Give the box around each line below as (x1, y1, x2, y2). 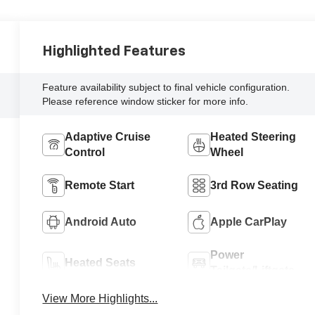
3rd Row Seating (210, 179, 298, 192)
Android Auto (65, 216, 137, 229)
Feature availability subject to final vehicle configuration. (42, 82, 290, 94)
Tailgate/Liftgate (210, 264, 295, 277)
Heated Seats (65, 257, 136, 269)
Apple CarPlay (210, 216, 287, 229)
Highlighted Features (42, 44, 186, 59)
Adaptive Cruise (65, 131, 151, 143)
